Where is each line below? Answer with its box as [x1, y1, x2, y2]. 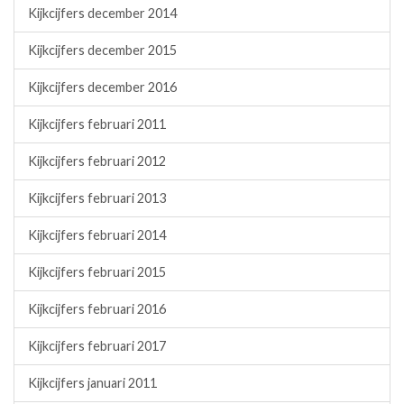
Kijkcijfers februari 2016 [28, 300, 166, 317]
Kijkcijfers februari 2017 [28, 337, 166, 353]
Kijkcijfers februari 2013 [28, 189, 166, 206]
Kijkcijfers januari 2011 [28, 374, 157, 390]
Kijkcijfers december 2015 [28, 41, 177, 58]
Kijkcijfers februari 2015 [28, 263, 166, 280]
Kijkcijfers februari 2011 [28, 115, 166, 132]
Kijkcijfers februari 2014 [28, 226, 166, 243]
